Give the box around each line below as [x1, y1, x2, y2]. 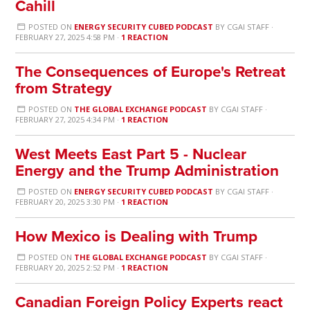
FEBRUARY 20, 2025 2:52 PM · [15, 262, 122, 273]
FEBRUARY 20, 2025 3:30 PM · [15, 197, 122, 208]
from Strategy [15, 79, 113, 98]
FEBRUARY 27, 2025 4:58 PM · [15, 32, 122, 43]
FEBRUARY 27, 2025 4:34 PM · [15, 114, 122, 125]
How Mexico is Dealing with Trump [15, 227, 258, 246]
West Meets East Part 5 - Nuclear [15, 145, 247, 164]
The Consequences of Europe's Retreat [15, 62, 286, 82]
